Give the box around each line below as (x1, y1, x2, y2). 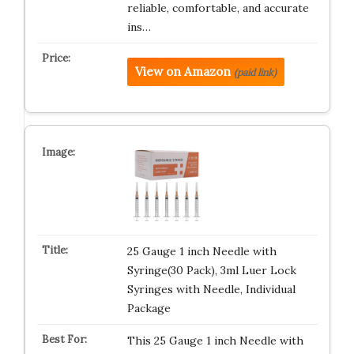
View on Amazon (134, 64, 231, 79)
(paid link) (233, 66, 277, 78)
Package (126, 301, 171, 315)
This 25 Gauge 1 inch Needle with (126, 333, 303, 348)
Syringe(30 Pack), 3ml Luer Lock (126, 263, 296, 277)
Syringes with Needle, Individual (126, 282, 296, 296)
